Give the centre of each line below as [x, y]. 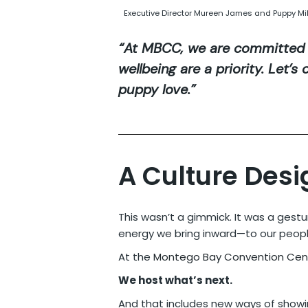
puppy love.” [157, 89]
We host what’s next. [175, 280]
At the [136, 256]
